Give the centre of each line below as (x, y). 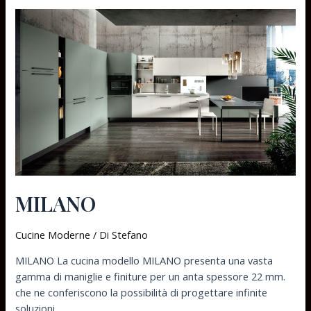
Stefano (130, 235)
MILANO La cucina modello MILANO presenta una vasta (144, 261)
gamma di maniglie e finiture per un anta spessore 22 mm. (151, 277)
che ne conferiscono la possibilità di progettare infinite (142, 293)
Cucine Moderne (53, 235)
